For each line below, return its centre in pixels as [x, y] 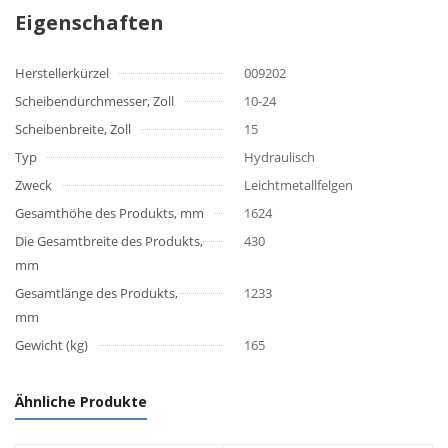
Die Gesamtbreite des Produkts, [109, 241]
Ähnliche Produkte [81, 401]
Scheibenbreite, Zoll [73, 129]
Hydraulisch [279, 157]
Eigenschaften [89, 22]
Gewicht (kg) [51, 345]
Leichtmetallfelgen [298, 185]
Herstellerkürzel [62, 73]
